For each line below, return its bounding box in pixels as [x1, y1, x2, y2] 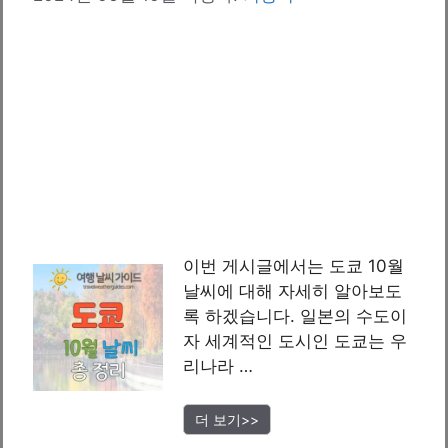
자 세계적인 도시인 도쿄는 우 [183, 330, 407, 351]
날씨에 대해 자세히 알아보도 [183, 280, 402, 301]
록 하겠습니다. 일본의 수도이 [183, 305, 407, 326]
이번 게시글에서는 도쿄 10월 [183, 255, 404, 276]
